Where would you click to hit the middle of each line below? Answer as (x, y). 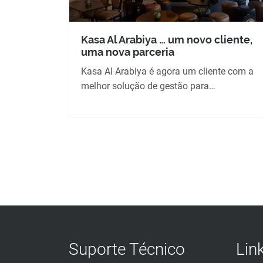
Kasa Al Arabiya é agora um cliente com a (167, 72)
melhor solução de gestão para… (148, 86)
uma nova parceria (128, 52)
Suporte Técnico (127, 249)
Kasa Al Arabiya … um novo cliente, (167, 40)
